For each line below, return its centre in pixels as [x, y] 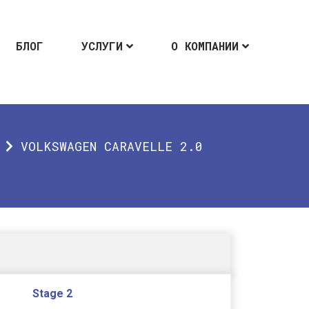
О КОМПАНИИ [205, 46]
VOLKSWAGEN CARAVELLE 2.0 [112, 146]
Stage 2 [52, 293]
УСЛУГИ [102, 46]
